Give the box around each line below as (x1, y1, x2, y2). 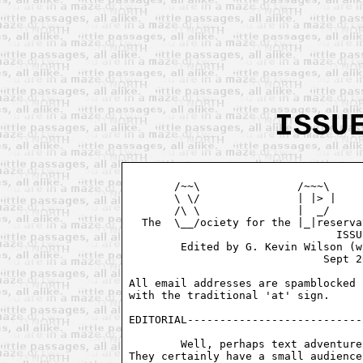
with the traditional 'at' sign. (129, 288, 337, 301)
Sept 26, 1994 (129, 252, 285, 265)
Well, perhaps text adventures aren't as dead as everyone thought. (129, 337, 181, 350)
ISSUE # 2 (129, 228, 337, 241)
